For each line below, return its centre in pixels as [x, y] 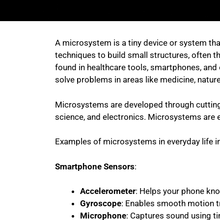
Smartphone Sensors [95, 166]
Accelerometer [108, 191]
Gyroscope [101, 203]
